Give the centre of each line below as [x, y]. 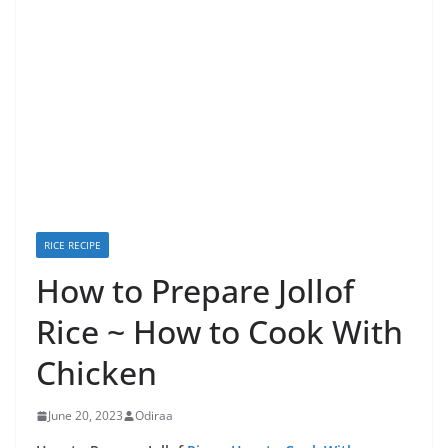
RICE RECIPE [72, 245]
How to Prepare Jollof [195, 290]
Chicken [96, 372]
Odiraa [154, 415]
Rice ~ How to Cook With [219, 331]
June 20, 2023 [85, 415]
